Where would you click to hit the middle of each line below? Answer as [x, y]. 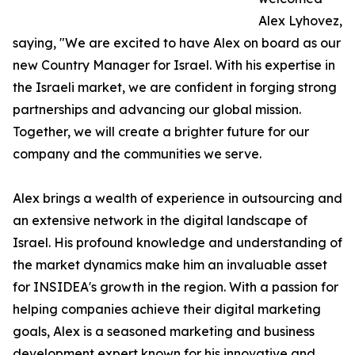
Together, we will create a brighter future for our [161, 132]
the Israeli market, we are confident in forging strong [175, 88]
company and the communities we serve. [137, 154]
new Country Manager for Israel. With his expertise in [174, 65]
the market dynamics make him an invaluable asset [170, 265]
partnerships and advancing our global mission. [157, 110]
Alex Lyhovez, [300, 21]
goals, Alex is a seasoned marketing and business [164, 332]
